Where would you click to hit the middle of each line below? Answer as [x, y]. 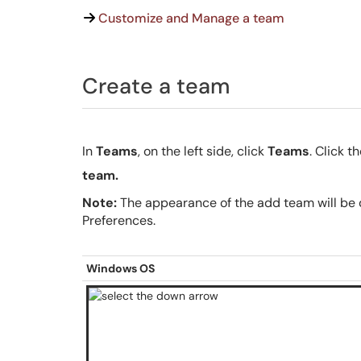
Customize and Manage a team [191, 18]
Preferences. [119, 221]
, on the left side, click [203, 151]
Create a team [156, 86]
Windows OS [120, 269]
